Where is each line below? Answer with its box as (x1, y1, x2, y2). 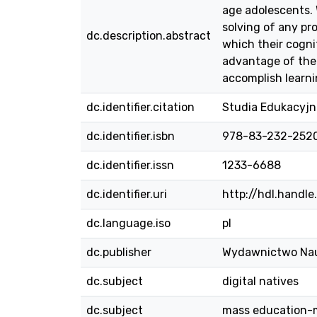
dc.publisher (86, 246, 151, 259)
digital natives (222, 275, 299, 288)
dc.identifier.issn (86, 158, 174, 172)
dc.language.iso (86, 217, 171, 230)
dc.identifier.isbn (86, 129, 175, 143)
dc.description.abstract (86, 29, 211, 42)
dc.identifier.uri (86, 188, 167, 201)
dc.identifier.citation (86, 100, 195, 114)
